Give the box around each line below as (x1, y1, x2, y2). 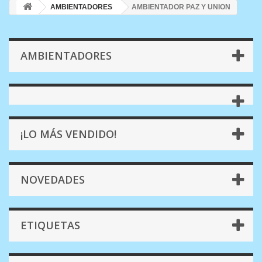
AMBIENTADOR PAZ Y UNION (132, 3, 230, 11)
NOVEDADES (20, 173, 85, 187)
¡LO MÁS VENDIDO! (20, 127, 116, 141)
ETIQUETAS (20, 218, 80, 232)
